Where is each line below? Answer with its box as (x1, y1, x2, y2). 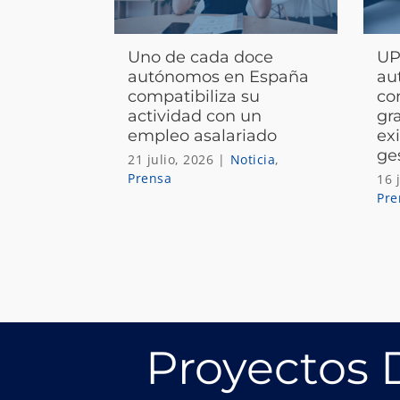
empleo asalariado (128, 125, 278, 146)
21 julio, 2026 (128, 150, 214, 168)
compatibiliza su (128, 86, 261, 106)
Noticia (229, 150, 276, 168)
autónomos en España (128, 66, 310, 87)
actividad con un (128, 105, 262, 126)
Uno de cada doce (128, 46, 274, 67)
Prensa (128, 169, 172, 187)
